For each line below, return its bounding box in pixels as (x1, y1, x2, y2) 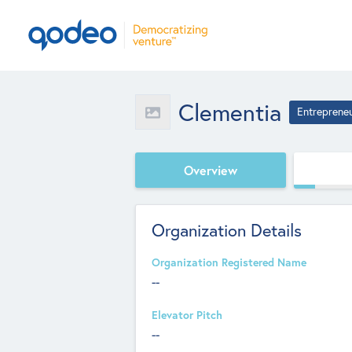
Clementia (178, 97, 281, 127)
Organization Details (152, 219, 302, 241)
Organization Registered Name (152, 255, 306, 269)
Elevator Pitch (152, 308, 222, 322)
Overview (184, 161, 237, 178)
